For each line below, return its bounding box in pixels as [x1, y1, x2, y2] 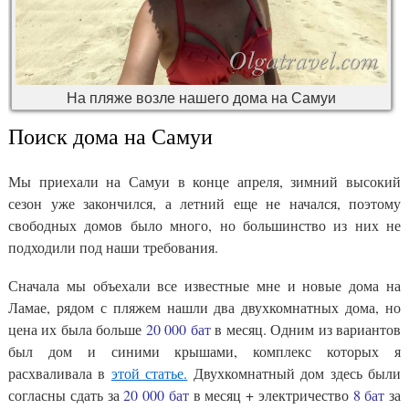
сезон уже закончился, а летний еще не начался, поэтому [8, 193, 401, 213]
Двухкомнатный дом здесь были [187, 362, 402, 383]
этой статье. [110, 362, 188, 383]
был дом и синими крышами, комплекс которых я [8, 341, 401, 361]
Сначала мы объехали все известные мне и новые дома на [8, 275, 401, 295]
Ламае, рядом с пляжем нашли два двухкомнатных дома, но [8, 297, 401, 317]
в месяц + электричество [188, 384, 353, 404]
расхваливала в [8, 362, 111, 383]
